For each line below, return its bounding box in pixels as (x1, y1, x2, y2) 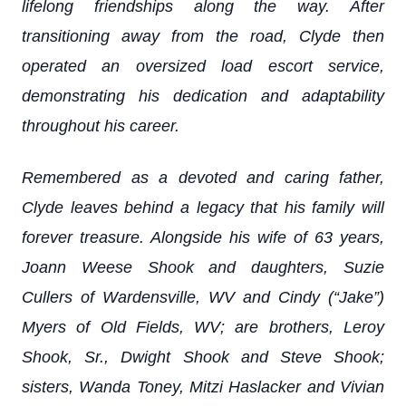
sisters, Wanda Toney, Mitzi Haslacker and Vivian (22, 378, 384, 396)
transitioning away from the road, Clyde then (22, 27, 384, 45)
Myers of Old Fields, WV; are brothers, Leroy (22, 318, 384, 336)
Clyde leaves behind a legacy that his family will (22, 198, 384, 217)
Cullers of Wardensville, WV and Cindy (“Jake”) (22, 288, 384, 306)
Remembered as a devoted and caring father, (22, 169, 384, 187)
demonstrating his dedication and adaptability (22, 87, 384, 105)
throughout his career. (22, 117, 184, 135)
